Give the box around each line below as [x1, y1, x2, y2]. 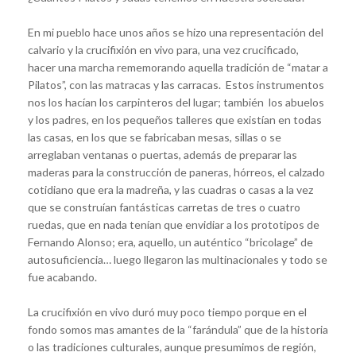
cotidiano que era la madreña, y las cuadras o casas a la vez [28, 183, 313, 197]
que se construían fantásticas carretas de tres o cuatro [28, 200, 300, 215]
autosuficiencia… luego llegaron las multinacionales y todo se [28, 253, 327, 267]
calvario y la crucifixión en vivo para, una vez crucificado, [28, 43, 299, 57]
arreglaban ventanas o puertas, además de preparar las [28, 148, 297, 162]
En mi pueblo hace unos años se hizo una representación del [28, 25, 323, 40]
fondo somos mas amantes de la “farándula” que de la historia [28, 323, 328, 337]
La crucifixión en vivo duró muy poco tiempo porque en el [28, 305, 307, 319]
